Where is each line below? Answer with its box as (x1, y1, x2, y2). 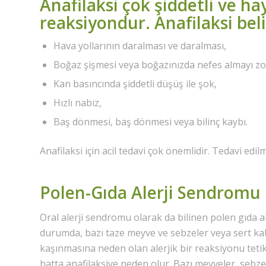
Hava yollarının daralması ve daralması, (53, 39, 226, 53)
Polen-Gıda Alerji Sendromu (40, 181, 261, 204)
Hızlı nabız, (53, 96, 102, 110)
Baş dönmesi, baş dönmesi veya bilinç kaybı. (53, 115, 248, 129)
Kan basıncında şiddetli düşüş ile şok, (53, 77, 217, 91)
